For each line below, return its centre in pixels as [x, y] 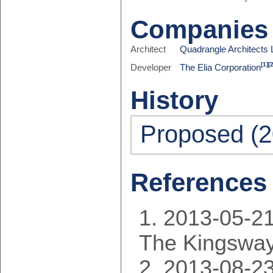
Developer [151, 68]
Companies [199, 30]
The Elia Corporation [221, 68]
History [174, 100]
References [198, 182]
